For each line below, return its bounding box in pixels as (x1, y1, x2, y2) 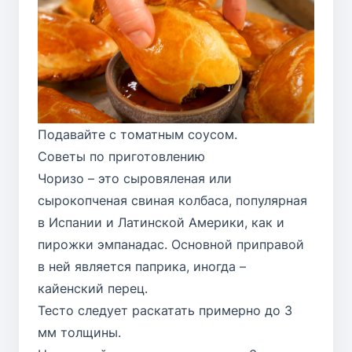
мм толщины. (38, 324, 121, 341)
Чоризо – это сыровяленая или (38, 170, 232, 187)
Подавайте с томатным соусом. (38, 126, 237, 143)
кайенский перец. (38, 280, 148, 297)
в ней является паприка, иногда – (38, 258, 246, 275)
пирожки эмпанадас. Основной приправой (38, 236, 304, 253)
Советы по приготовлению (38, 148, 205, 165)
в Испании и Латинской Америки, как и (38, 214, 284, 231)
